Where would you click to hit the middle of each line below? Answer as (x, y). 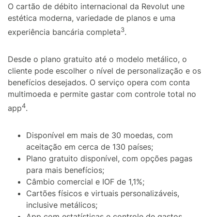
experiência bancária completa (64, 32)
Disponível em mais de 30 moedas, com (100, 135)
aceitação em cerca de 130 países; (90, 147)
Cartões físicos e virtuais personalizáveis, (103, 194)
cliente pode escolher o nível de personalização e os (104, 71)
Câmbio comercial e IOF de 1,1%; (85, 182)
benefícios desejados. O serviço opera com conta (99, 83)
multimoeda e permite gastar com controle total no (102, 94)
